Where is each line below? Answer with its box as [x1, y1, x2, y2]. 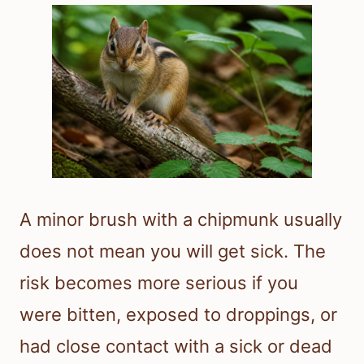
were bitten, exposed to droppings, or [19, 304, 337, 326]
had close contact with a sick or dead [19, 336, 332, 357]
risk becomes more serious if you [19, 272, 298, 294]
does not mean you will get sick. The [19, 240, 326, 262]
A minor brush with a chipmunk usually [19, 209, 342, 231]
